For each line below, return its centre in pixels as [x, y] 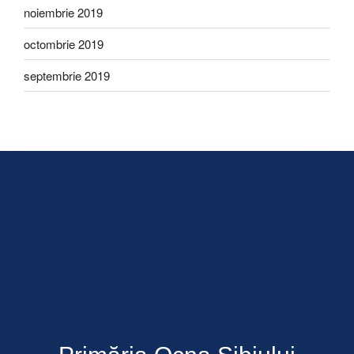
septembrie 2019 [67, 75]
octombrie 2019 [64, 43]
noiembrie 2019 [63, 12]
